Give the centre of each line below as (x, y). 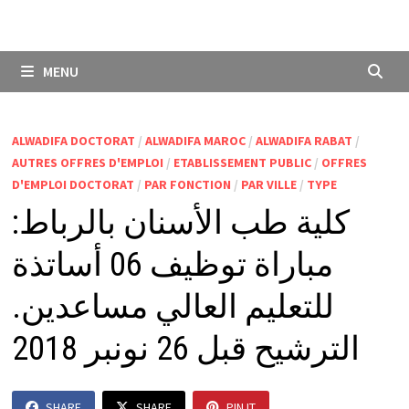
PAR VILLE (268, 184)
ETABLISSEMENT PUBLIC (242, 163)
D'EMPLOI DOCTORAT (73, 184)
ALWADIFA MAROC (195, 141)
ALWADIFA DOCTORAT (73, 141)
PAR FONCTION (187, 184)
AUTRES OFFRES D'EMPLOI (87, 163)
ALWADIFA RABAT (304, 141)
